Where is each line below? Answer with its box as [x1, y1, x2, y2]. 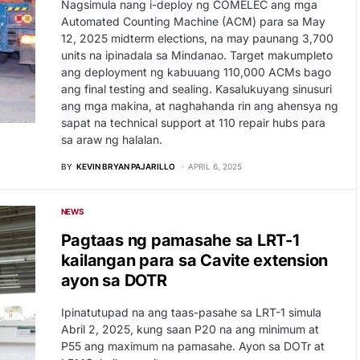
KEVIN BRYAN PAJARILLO [76, 162, 175, 171]
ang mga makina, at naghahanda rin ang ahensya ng [60, 99, 338, 112]
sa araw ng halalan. [60, 133, 162, 146]
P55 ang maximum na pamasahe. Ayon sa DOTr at [60, 339, 325, 353]
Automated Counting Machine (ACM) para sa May [60, 14, 325, 28]
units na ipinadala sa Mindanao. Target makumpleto [60, 48, 333, 62]
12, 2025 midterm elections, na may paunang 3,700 [60, 31, 333, 45]
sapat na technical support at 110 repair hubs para [60, 116, 325, 129]
